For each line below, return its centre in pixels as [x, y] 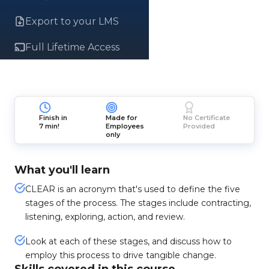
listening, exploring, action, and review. [105, 217]
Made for [122, 118]
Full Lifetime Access [72, 47]
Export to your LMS [72, 21]
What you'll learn [62, 170]
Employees [125, 126]
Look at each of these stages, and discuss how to [128, 241]
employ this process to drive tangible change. [121, 255]
